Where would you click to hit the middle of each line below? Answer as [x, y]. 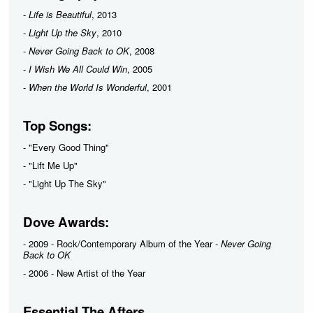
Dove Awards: [66, 222]
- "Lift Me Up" [50, 165]
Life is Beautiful [60, 14]
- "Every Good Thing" [66, 147]
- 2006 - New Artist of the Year [84, 273]
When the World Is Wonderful [88, 87]
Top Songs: [57, 125]
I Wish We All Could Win [78, 69]
